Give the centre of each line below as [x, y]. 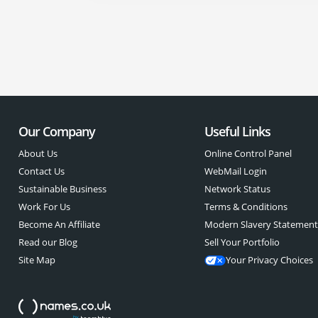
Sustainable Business [62, 189]
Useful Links [238, 131]
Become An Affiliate [59, 224]
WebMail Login [236, 171]
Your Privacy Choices [270, 260]
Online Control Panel [248, 153]
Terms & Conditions [246, 207]
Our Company [56, 131]
